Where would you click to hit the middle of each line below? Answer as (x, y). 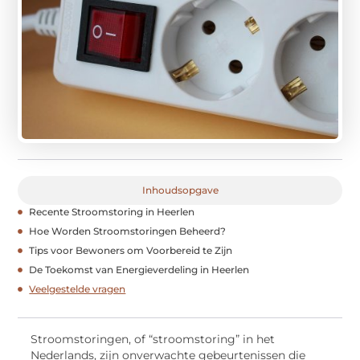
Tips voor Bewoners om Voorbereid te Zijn (131, 250)
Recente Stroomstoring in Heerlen (112, 211)
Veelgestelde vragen (78, 288)
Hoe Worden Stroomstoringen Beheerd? (128, 231)
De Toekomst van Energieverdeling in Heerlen (139, 269)
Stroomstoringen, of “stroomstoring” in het (153, 339)
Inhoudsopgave (180, 190)
